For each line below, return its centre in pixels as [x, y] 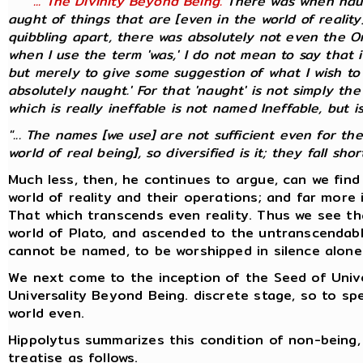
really [84, 108]
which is [37, 108]
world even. [46, 313]
